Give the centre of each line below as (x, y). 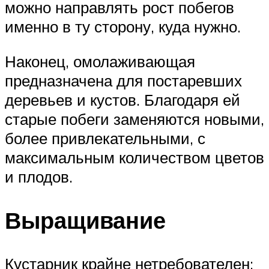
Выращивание (85, 220)
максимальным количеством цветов (134, 157)
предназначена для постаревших (123, 80)
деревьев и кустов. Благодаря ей (122, 99)
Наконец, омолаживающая (100, 61)
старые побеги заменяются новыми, (134, 119)
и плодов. (39, 176)
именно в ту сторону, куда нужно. (123, 27)
